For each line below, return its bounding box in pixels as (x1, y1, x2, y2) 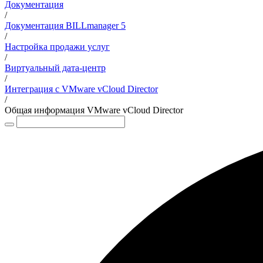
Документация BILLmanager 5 (5, 21, 126, 31)
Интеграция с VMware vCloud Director (5, 84, 158, 94)
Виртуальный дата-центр (5, 63, 106, 73)
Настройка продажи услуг (5, 42, 110, 52)
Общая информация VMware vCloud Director (5, 105, 183, 115)
